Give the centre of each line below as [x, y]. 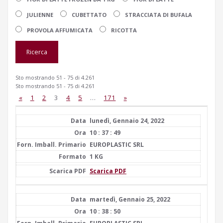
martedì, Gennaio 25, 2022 [130, 199]
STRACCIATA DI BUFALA [158, 14]
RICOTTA [123, 30]
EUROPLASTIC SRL [117, 145]
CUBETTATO [88, 14]
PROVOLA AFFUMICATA [59, 30]
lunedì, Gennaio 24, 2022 [127, 121]
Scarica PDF [108, 171]
